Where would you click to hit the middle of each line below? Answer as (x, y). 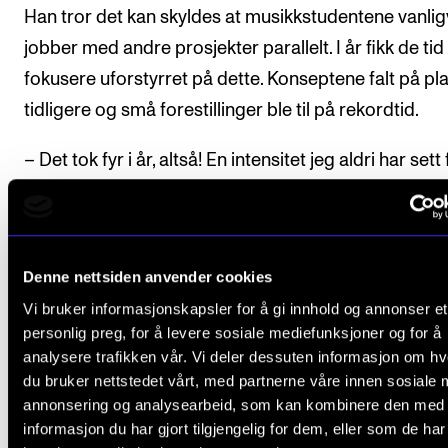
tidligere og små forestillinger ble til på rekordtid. (221, 111)
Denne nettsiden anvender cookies (147, 277)
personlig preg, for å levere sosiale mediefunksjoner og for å (232, 332)
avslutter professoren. (114, 191)
